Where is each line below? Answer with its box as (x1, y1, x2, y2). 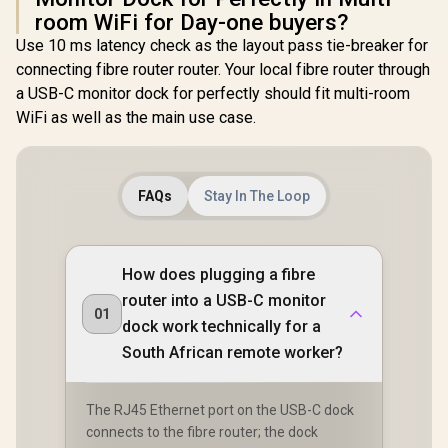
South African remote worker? (122, 343, 343, 362)
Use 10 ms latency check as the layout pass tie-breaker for (16, 36, 428, 55)
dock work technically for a (122, 317, 321, 336)
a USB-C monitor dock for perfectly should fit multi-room (16, 84, 410, 103)
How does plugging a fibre (122, 265, 315, 284)
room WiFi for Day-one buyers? (35, 9, 348, 35)
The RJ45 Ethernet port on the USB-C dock (86, 402, 354, 418)
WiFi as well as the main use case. (16, 108, 256, 127)
